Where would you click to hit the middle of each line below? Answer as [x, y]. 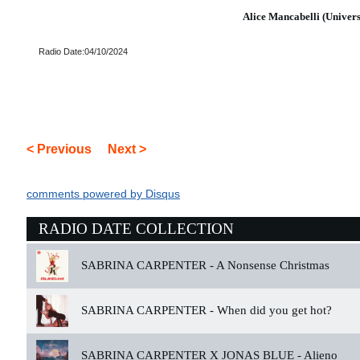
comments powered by [86, 194]
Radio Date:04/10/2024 [83, 51]
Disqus [163, 194]
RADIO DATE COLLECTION [136, 229]
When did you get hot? [273, 310]
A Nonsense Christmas [272, 265]
